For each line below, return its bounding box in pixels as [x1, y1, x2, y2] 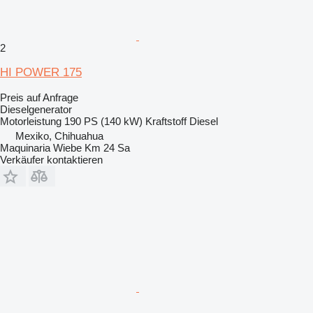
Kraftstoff [145, 115, 187, 127]
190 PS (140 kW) [64, 115, 143, 127]
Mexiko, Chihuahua [15, 129, 103, 142]
